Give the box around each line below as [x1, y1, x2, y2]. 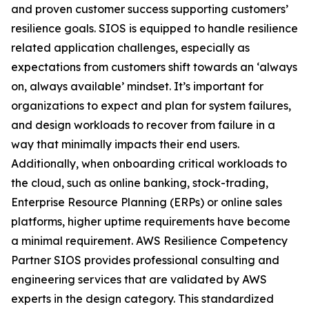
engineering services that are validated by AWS [11, 272, 267, 286]
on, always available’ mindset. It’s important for [11, 79, 263, 93]
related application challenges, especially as [11, 41, 250, 54]
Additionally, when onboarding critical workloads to [11, 157, 287, 170]
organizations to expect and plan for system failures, [11, 99, 291, 112]
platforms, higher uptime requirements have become [11, 215, 290, 228]
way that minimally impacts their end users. [11, 137, 239, 151]
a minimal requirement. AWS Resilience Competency [11, 234, 288, 248]
